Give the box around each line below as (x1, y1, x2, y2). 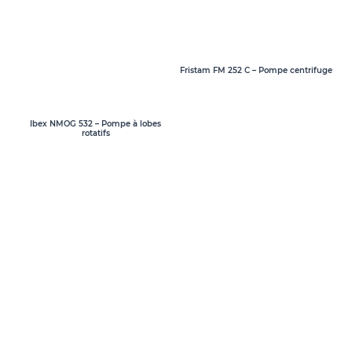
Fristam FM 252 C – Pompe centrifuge (180, 65, 333, 76)
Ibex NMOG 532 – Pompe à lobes (30, 119, 162, 130)
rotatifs (81, 128, 110, 139)
